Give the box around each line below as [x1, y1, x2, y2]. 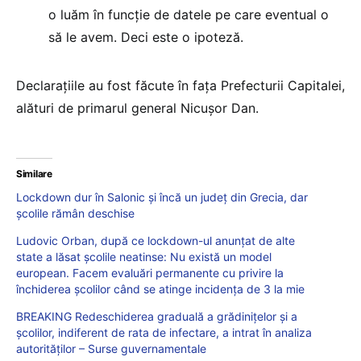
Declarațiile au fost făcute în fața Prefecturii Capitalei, [16, 77, 345, 94]
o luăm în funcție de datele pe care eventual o [48, 6, 329, 23]
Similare [16, 168, 52, 180]
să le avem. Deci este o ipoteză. [48, 29, 243, 46]
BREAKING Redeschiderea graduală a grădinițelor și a [16, 309, 297, 324]
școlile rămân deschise [16, 206, 135, 221]
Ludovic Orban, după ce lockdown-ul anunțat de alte [16, 234, 295, 248]
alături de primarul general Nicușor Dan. [16, 100, 259, 117]
